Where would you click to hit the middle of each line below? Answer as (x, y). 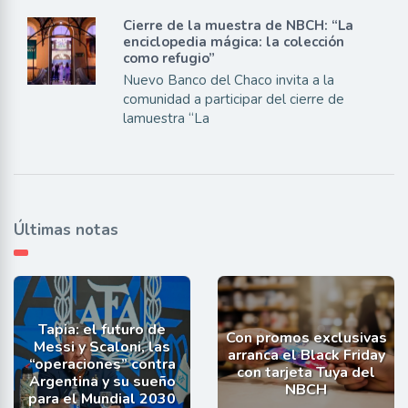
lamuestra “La (166, 118)
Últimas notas (66, 229)
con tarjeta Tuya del (306, 372)
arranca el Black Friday (306, 355)
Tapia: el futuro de (102, 329)
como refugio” (168, 58)
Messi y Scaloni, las (102, 347)
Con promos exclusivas (306, 337)
